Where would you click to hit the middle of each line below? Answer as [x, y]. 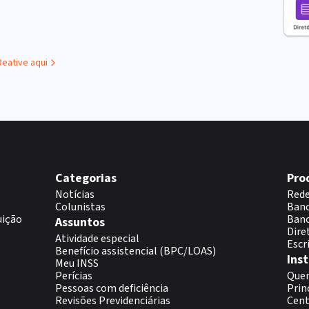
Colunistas [80, 207]
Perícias [74, 276]
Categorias [86, 178]
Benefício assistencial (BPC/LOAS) [136, 251]
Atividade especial [97, 239]
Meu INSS [77, 263]
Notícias [75, 195]
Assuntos [80, 222]
